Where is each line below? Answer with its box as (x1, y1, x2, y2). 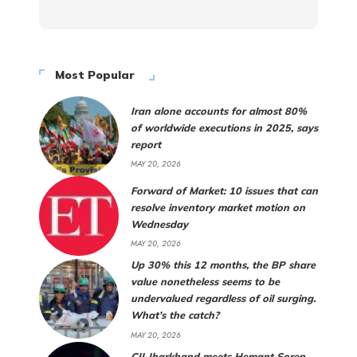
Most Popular (55, 67, 135, 82)
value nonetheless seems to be (131, 275, 280, 288)
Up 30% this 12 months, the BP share (131, 258, 316, 272)
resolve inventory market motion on (131, 200, 305, 214)
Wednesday (131, 217, 188, 230)
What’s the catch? (131, 308, 219, 322)
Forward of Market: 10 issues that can (131, 183, 318, 197)
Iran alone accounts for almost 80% (131, 104, 307, 117)
